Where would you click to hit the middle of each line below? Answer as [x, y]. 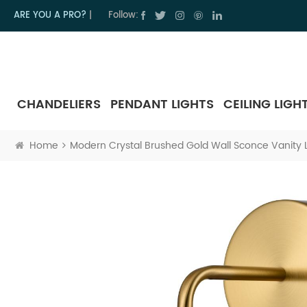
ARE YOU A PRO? [50, 15]
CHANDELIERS [59, 104]
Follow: [123, 15]
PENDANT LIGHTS [162, 104]
